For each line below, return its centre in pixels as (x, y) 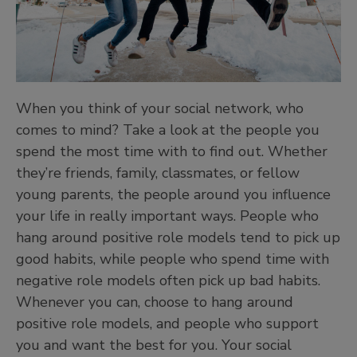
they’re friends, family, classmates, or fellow (158, 173)
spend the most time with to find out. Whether (172, 152)
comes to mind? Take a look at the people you (168, 130)
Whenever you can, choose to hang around (155, 302)
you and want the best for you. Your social (154, 345)
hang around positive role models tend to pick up (178, 238)
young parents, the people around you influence (173, 195)
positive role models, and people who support (167, 324)
